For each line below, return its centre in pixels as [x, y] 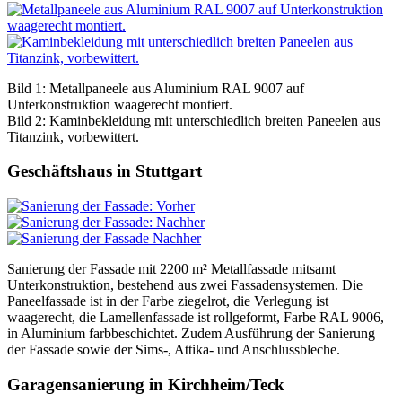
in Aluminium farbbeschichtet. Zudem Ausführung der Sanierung [191, 334]
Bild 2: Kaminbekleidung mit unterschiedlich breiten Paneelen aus [194, 120]
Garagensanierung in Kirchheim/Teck [146, 384]
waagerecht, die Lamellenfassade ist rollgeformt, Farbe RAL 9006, [196, 318]
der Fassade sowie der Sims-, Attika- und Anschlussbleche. [174, 350]
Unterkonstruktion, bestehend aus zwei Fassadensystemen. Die [185, 285]
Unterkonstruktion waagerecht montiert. [120, 104]
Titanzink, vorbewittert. [73, 136]
